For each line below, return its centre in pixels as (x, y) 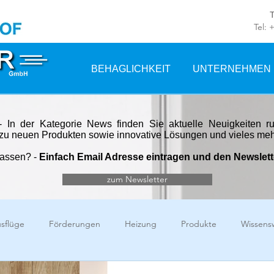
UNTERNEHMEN (232, 69)
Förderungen (75, 224)
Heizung (141, 224)
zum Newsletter (137, 179)
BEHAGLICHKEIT (131, 69)
